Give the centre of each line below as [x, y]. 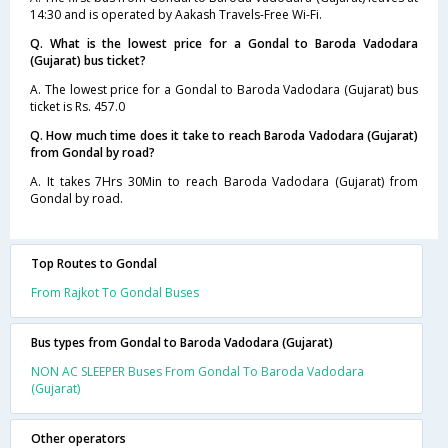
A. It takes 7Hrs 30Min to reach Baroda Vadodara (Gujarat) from [224, 181]
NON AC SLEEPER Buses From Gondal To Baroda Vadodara [197, 371]
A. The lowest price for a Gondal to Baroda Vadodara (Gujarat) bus [224, 89]
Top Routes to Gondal [94, 263]
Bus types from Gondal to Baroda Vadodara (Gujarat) [182, 342]
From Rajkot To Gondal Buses [115, 292]
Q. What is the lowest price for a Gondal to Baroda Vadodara [224, 43]
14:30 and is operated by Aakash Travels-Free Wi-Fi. [176, 14]
